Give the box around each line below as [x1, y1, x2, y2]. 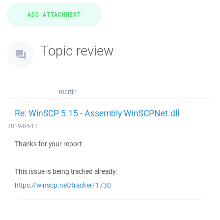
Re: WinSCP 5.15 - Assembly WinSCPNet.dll [15, 107, 179, 119]
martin [59, 87, 77, 96]
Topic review [41, 41, 114, 59]
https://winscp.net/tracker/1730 [15, 181, 111, 190]
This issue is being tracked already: [15, 167, 117, 176]
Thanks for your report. [15, 139, 83, 148]
